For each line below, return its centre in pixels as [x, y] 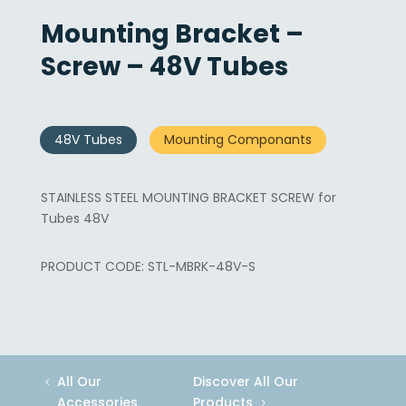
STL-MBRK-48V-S [201, 267]
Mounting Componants [237, 140]
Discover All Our [246, 382]
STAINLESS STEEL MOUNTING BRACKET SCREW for [188, 198]
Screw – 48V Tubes [164, 67]
